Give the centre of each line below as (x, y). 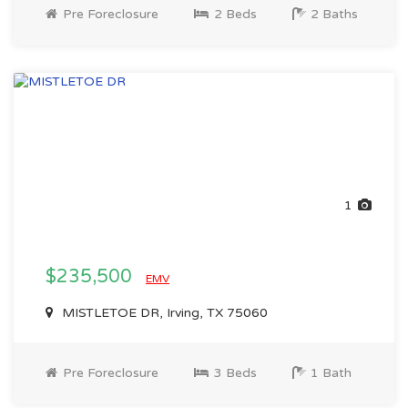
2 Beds (234, 14)
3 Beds (234, 373)
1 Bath (329, 373)
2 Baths (332, 14)
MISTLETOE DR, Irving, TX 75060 (163, 313)
